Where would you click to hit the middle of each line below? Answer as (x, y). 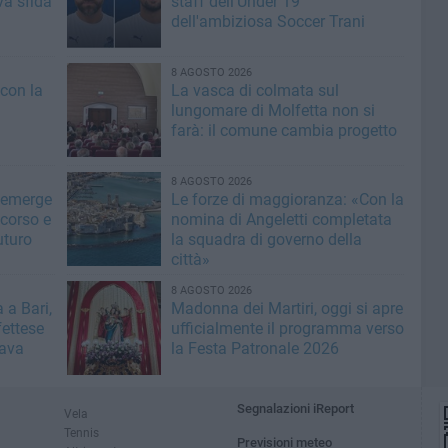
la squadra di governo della (266, 239)
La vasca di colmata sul (254, 90)
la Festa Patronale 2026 (254, 348)
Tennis (81, 432)
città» (190, 259)
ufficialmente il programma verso (287, 328)
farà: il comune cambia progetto (283, 130)
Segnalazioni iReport (296, 408)
